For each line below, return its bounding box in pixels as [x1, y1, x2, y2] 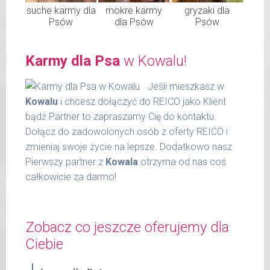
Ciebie [25, 235, 63, 253]
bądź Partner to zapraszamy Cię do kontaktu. [25, 110, 216, 122]
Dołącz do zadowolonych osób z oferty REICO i [25, 125, 228, 137]
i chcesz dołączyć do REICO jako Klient [58, 95, 226, 107]
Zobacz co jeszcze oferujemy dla [25, 218, 229, 236]
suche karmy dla [26, 4, 96, 16]
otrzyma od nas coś [138, 155, 226, 168]
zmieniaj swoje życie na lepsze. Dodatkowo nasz [25, 140, 232, 152]
